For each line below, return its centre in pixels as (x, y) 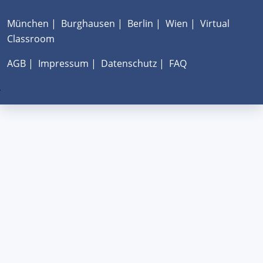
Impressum (63, 63)
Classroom (31, 38)
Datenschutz (129, 63)
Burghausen (88, 23)
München (28, 23)
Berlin (140, 23)
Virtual (215, 23)
